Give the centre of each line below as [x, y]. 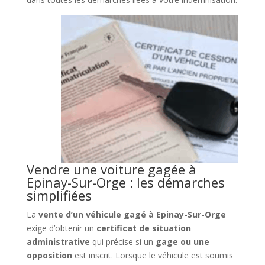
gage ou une [182, 241]
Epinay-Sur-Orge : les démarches [125, 182]
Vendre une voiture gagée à [111, 169]
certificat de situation [143, 228]
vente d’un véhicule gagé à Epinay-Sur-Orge [132, 214]
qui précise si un [122, 241]
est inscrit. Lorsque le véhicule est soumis [152, 255]
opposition [49, 255]
